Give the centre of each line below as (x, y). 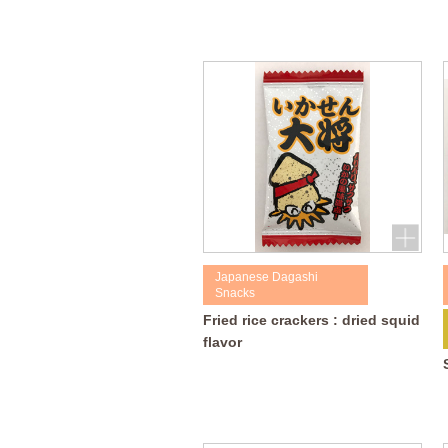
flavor (222, 341)
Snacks (235, 292)
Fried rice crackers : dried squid (311, 319)
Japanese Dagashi (267, 276)
